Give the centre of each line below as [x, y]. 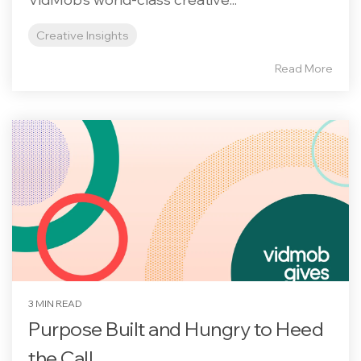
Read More [304, 68]
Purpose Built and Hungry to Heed [176, 328]
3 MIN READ [55, 303]
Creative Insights [83, 35]
